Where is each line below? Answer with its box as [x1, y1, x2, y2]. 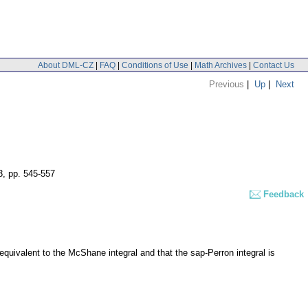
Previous [209, 78, 244, 89]
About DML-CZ [38, 60, 93, 70]
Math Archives [195, 60, 247, 70]
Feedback [263, 189, 304, 200]
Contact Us [253, 60, 294, 70]
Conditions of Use [122, 60, 188, 70]
